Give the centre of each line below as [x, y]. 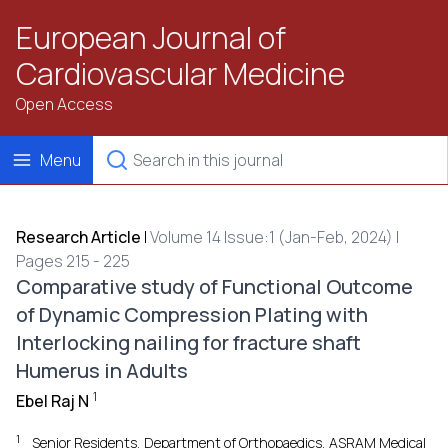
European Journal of [151, 37]
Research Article [78, 237]
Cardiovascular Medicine [180, 73]
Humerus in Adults [102, 370]
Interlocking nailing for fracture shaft [188, 342]
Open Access [64, 104]
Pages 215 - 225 [73, 261]
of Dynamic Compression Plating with [192, 314]
